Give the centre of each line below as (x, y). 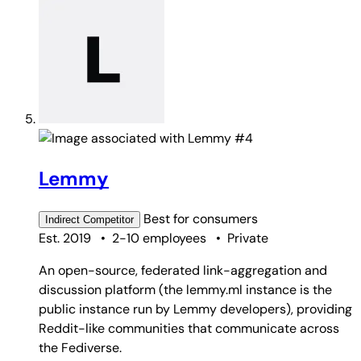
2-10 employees (159, 239)
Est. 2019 (65, 239)
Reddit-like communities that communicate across (189, 329)
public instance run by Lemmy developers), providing (195, 309)
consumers (225, 219)
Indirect (62, 220)
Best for (168, 219)
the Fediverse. (80, 348)
